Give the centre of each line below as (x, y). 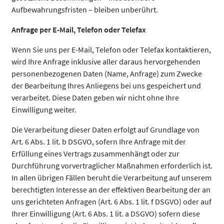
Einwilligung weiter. (44, 109)
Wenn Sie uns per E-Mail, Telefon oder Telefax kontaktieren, (111, 49)
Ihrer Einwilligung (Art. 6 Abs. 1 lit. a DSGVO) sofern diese (106, 213)
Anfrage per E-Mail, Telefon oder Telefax (79, 29)
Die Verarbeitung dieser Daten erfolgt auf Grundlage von (105, 129)
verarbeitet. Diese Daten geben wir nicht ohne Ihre (95, 97)
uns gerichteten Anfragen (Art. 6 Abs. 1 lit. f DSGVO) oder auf (111, 201)
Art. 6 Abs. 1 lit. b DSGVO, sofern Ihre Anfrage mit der (99, 141)
